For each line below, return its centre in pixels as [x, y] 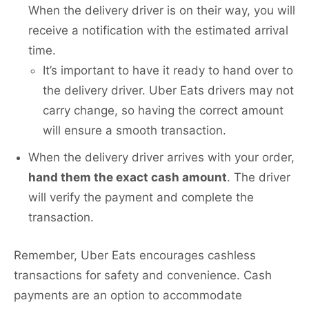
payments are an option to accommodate [128, 296]
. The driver [259, 178]
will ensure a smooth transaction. [134, 131]
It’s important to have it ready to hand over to [168, 71]
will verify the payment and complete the [141, 198]
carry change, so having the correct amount [163, 111]
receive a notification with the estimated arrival [158, 31]
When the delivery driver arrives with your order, [161, 158]
